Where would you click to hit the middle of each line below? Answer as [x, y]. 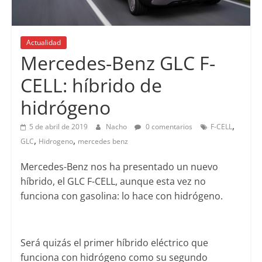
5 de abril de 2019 [58, 126]
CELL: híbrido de [91, 85]
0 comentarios [168, 126]
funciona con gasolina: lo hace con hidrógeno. [121, 196]
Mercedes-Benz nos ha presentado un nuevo [119, 166]
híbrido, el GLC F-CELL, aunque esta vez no [113, 181]
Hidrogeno [56, 141]
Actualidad [43, 42]
